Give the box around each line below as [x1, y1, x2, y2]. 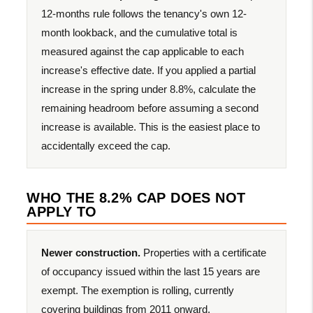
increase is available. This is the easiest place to [41, 120, 261, 133]
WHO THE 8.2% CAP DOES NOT [27, 189, 246, 205]
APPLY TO [27, 203, 97, 219]
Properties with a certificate [140, 246, 267, 259]
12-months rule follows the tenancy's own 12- [41, 7, 247, 20]
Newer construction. [41, 246, 141, 259]
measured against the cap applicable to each [41, 45, 245, 57]
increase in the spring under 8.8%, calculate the [41, 82, 256, 95]
